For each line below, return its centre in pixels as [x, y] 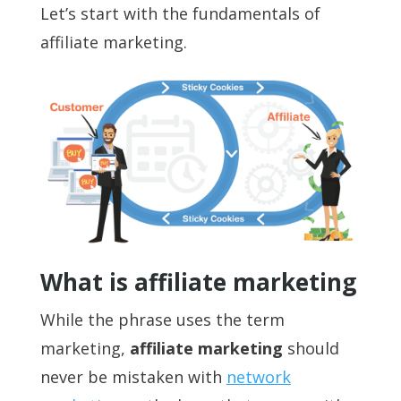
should [311, 349]
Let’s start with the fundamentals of [180, 13]
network [258, 377]
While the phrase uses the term [162, 320]
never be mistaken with [133, 377]
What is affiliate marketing [198, 282]
